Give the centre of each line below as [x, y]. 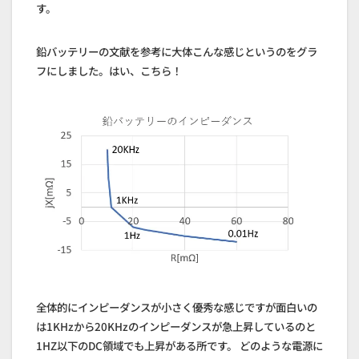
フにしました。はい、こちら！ [109, 71]
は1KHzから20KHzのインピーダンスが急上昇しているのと [176, 327]
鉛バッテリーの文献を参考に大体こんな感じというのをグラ [177, 52]
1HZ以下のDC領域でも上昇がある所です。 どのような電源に [179, 346]
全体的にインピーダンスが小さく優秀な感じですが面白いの [177, 307]
